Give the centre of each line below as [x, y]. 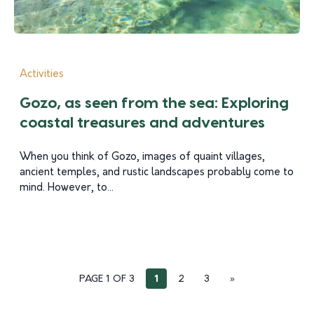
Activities [42, 75]
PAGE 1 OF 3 [107, 279]
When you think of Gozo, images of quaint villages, [142, 157]
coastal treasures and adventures [142, 123]
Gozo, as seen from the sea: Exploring [154, 103]
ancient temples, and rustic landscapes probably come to [157, 173]
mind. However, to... [67, 188]
